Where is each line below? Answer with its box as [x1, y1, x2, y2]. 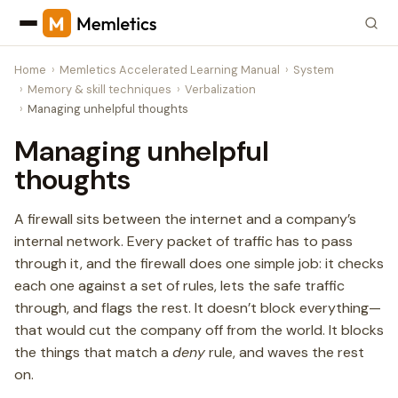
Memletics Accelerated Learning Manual [60, 62, 281, 77]
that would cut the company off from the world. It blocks [14, 321, 384, 339]
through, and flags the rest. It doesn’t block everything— [14, 298, 381, 317]
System [293, 62, 335, 77]
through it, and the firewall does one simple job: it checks [14, 254, 384, 273]
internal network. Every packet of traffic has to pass [14, 232, 353, 251]
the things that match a [14, 343, 172, 362]
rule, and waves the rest [205, 343, 364, 362]
